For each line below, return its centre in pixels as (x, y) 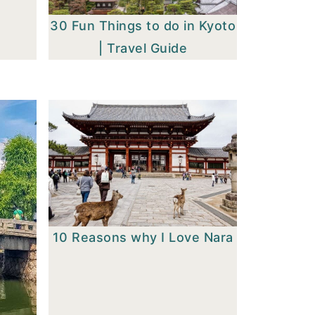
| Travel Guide (143, 49)
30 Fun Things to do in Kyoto (143, 26)
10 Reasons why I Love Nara (143, 238)
